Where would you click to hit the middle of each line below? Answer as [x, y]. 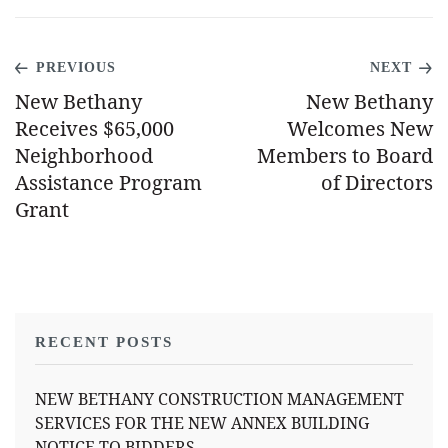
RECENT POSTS [104, 342]
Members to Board [345, 156]
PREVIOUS [76, 68]
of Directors [377, 183]
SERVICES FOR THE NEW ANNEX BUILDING [202, 423]
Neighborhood [84, 156]
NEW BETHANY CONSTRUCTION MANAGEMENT [219, 399]
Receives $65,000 [94, 129]
